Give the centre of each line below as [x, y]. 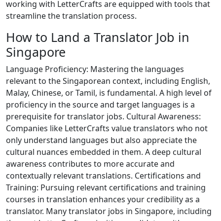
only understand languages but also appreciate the [101, 140]
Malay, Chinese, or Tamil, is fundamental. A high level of [109, 92]
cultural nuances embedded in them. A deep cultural [104, 152]
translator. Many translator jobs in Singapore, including [109, 211]
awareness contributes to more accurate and [90, 164]
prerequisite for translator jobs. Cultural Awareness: [103, 116]
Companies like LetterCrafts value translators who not [107, 128]
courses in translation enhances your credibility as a [103, 199]
